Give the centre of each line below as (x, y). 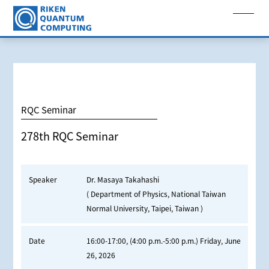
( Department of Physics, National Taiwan (156, 193)
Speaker (43, 179)
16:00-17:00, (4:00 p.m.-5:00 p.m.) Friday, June (163, 240)
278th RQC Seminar (69, 135)
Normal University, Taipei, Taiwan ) (144, 208)
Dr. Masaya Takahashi (122, 179)
